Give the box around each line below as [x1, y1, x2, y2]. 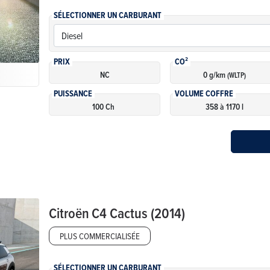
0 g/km [202, 68, 227, 81]
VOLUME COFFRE [175, 87, 234, 100]
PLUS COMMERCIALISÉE [60, 229, 140, 242]
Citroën [49, 202, 90, 223]
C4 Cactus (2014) [92, 202, 186, 223]
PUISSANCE [54, 87, 93, 100]
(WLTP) [227, 69, 246, 80]
